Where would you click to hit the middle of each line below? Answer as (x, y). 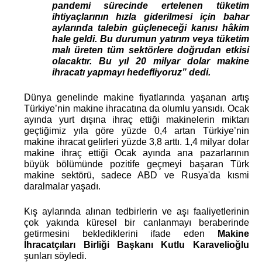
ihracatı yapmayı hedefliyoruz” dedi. (131, 72)
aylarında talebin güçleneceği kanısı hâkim (150, 27)
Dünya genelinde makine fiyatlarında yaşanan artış (137, 97)
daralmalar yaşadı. (63, 186)
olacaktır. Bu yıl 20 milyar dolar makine (150, 61)
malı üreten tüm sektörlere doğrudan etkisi (150, 50)
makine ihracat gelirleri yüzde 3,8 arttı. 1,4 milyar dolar (137, 142)
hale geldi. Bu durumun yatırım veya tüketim (150, 39)
